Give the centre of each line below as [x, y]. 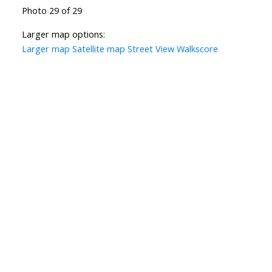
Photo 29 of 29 [52, 11]
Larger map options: [63, 34]
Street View [151, 49]
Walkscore [197, 49]
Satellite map [98, 49]
